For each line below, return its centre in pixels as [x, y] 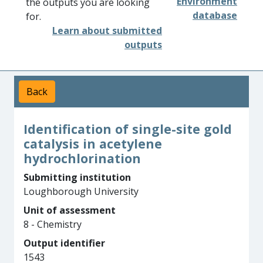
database [215, 15]
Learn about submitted [107, 31]
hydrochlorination [82, 158]
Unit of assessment [70, 210]
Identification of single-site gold [128, 129]
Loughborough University [81, 191]
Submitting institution [77, 177]
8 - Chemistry [53, 224]
